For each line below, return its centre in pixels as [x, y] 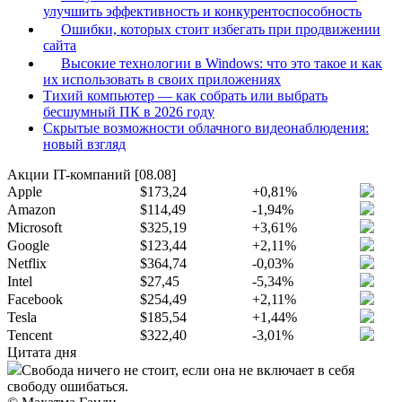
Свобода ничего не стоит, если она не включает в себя [188, 370]
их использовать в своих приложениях [162, 79]
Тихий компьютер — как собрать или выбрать [185, 96]
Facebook [35, 299]
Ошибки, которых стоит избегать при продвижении [221, 29]
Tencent [30, 335]
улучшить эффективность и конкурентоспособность [202, 11]
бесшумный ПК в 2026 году [129, 112]
